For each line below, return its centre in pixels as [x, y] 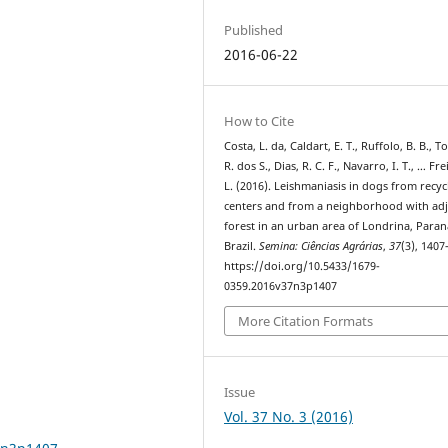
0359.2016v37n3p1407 [281, 285]
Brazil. [242, 245]
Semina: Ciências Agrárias [321, 245]
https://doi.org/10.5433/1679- [302, 265]
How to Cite [259, 120]
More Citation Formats [306, 321]
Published [254, 29]
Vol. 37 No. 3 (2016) [289, 417]
